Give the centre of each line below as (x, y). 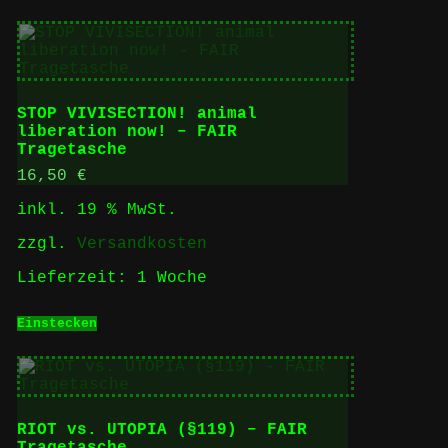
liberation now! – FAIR (126, 131)
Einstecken (56, 323)
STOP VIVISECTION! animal (136, 113)
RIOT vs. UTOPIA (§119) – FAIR (161, 430)
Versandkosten (141, 243)
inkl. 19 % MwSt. (96, 209)
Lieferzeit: (76, 277)
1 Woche (171, 277)
